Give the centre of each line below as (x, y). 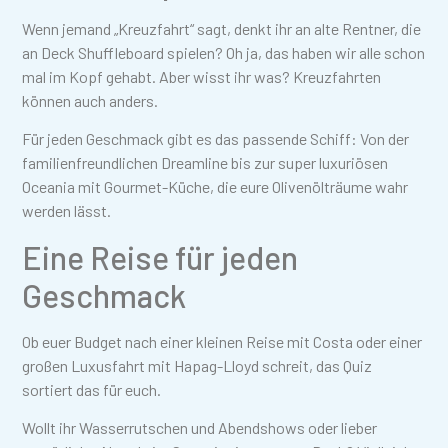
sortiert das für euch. (92, 389)
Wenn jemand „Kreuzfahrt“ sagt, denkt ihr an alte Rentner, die (222, 28)
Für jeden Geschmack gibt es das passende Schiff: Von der (216, 139)
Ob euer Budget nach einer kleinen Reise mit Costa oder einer (222, 341)
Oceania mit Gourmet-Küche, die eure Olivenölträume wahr (215, 187)
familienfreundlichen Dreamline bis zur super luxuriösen (205, 163)
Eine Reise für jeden (160, 256)
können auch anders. (90, 100)
